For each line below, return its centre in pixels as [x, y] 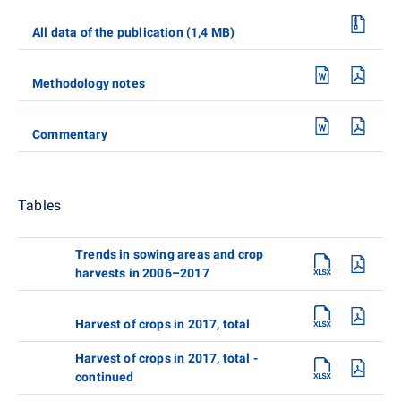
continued [105, 376]
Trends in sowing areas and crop [170, 254]
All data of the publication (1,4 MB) [134, 32]
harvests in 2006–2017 [142, 273]
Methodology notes [89, 83]
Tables [40, 205]
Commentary [70, 134]
